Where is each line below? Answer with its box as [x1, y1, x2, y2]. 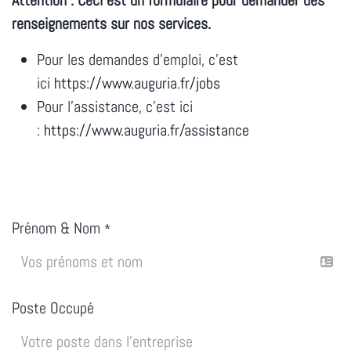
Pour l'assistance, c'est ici [37, 96, 193, 118]
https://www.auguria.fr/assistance [44, 120, 249, 141]
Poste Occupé [12, 298, 94, 319]
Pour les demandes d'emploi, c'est [37, 49, 238, 71]
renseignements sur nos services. [12, 13, 215, 34]
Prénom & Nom [12, 218, 100, 239]
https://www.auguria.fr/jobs [54, 73, 220, 94]
